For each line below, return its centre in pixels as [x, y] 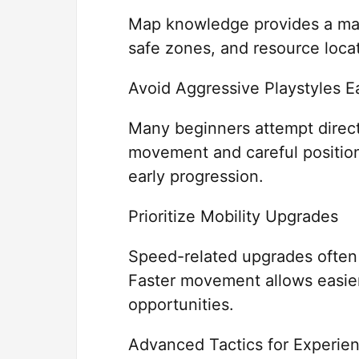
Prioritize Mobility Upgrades [233, 217]
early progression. [196, 177]
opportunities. [181, 305]
